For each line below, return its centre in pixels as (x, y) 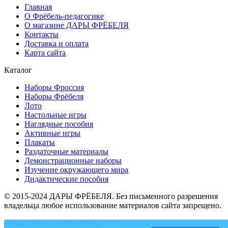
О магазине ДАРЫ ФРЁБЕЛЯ (77, 25)
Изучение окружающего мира (76, 169)
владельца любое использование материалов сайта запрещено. (113, 205)
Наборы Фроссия (54, 87)
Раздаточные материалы (66, 151)
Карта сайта (45, 52)
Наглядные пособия (59, 124)
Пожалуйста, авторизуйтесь (52, 222)
